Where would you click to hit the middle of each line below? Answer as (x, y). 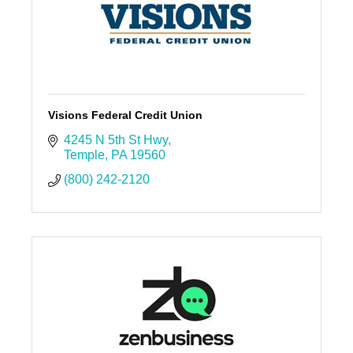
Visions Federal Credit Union (125, 115)
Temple (84, 154)
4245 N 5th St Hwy (115, 139)
